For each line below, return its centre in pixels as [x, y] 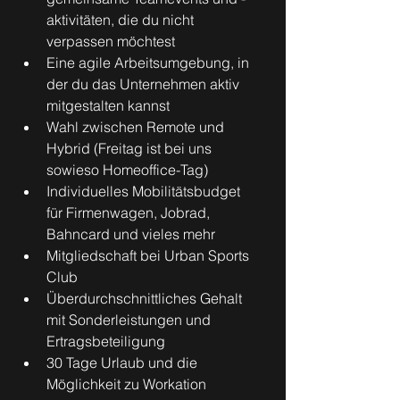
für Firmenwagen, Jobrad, [130, 212]
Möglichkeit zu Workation [126, 384]
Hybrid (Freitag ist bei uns [131, 148]
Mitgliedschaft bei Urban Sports [150, 255]
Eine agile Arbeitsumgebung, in [150, 62]
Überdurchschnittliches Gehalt [146, 298]
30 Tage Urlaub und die [124, 362]
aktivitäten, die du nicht [122, 20]
